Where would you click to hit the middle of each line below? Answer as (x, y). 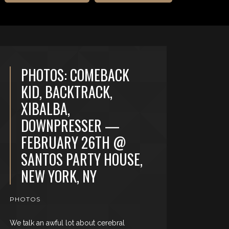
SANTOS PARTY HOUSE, (82, 159)
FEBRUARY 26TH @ (74, 142)
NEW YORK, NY (59, 176)
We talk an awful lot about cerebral (67, 223)
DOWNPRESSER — (71, 125)
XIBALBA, (46, 109)
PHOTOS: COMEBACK (75, 75)
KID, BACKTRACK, (67, 92)
